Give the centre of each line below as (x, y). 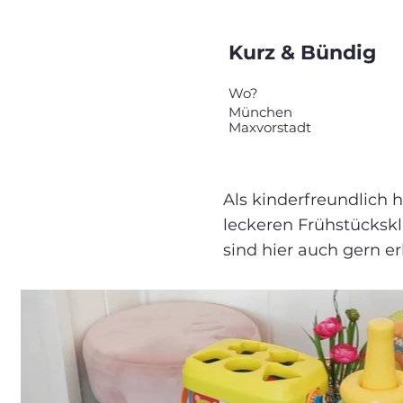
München (260, 112)
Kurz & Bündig (302, 53)
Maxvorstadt (270, 127)
